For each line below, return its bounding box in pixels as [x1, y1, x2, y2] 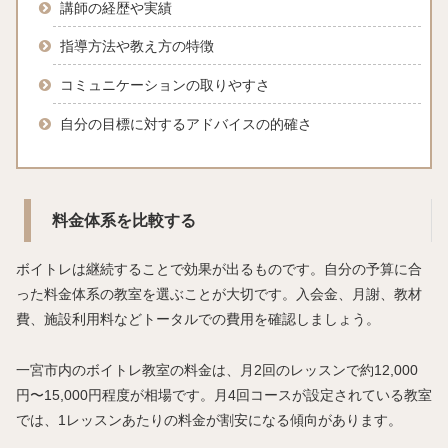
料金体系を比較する [51, 211, 196, 229]
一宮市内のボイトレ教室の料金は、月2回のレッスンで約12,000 [16, 361, 418, 378]
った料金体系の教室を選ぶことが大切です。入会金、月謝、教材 [16, 286, 422, 303]
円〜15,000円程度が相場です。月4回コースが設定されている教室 [16, 386, 432, 403]
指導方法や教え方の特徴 [59, 38, 214, 55]
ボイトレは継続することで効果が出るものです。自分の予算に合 [16, 261, 422, 278]
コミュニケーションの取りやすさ [59, 77, 270, 94]
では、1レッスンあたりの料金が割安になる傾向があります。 [16, 411, 402, 428]
